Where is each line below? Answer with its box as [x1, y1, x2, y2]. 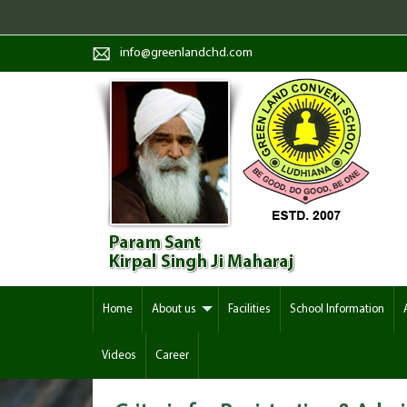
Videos [102, 350, 136, 362]
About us [152, 303, 196, 315]
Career [155, 350, 189, 362]
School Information [290, 303, 384, 315]
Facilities [228, 303, 271, 315]
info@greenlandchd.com [120, 46, 253, 60]
